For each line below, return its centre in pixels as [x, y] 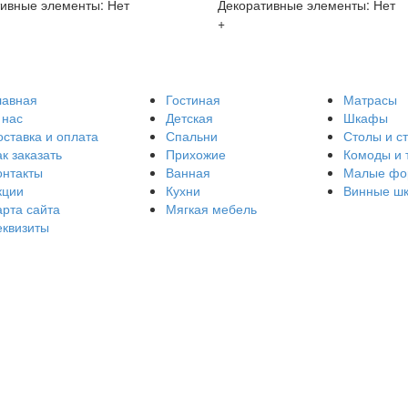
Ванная [188, 172]
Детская [189, 117]
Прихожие [195, 153]
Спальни [191, 135]
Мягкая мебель [211, 208]
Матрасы [370, 99]
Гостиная [193, 99]
